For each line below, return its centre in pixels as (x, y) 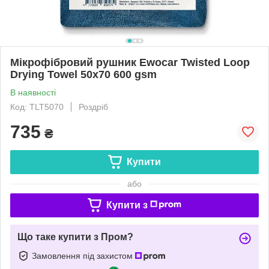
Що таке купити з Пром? (75, 237)
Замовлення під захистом (83, 255)
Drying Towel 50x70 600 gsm (83, 74)
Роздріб (93, 107)
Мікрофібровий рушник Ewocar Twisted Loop (130, 62)
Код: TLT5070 (37, 107)
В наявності (33, 92)
